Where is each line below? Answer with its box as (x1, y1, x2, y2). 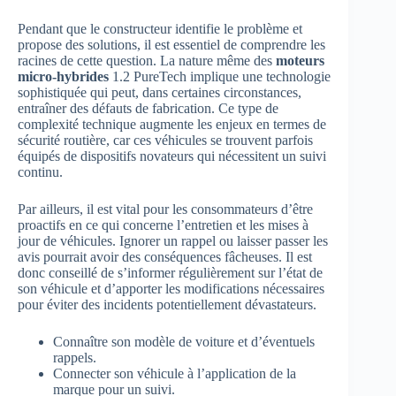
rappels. (53, 350, 96, 366)
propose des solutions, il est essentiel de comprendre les (18, 37, 325, 53)
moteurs (276, 53, 324, 69)
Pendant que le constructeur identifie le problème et (18, 21, 302, 37)
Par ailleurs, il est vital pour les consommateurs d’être (18, 202, 313, 217)
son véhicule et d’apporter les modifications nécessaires (18, 281, 324, 297)
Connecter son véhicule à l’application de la (53, 366, 296, 382)
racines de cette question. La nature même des (18, 53, 276, 69)
